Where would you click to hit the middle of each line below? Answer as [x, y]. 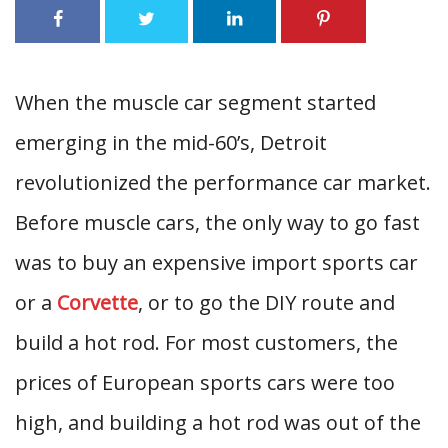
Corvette [97, 302]
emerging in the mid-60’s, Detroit [171, 142]
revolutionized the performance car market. [223, 182]
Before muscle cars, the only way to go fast [217, 222]
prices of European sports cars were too [205, 382]
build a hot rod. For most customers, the [206, 342]
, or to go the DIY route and [266, 302]
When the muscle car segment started [195, 102]
